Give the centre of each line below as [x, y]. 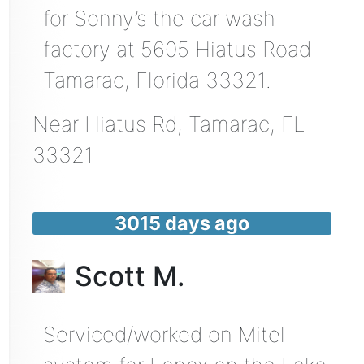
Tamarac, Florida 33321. [157, 80]
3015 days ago [182, 223]
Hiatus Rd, [136, 124]
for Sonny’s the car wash [159, 19]
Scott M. [130, 275]
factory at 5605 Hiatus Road [177, 50]
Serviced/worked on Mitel [164, 334]
